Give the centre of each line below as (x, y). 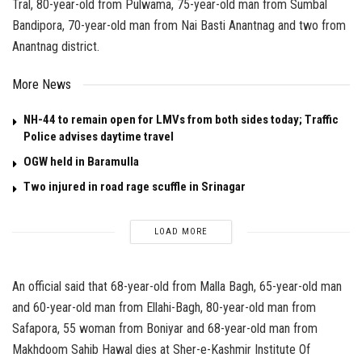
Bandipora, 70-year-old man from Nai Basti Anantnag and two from (179, 26)
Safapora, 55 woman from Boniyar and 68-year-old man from (165, 329)
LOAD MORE (181, 232)
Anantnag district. (56, 47)
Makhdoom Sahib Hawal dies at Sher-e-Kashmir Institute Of (161, 350)
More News (42, 85)
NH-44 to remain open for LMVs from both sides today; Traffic (181, 120)
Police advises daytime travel (99, 137)
